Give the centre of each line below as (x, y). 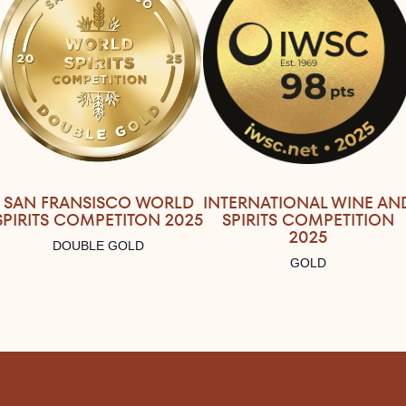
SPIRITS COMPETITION (308, 219)
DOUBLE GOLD (98, 245)
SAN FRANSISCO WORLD (98, 202)
